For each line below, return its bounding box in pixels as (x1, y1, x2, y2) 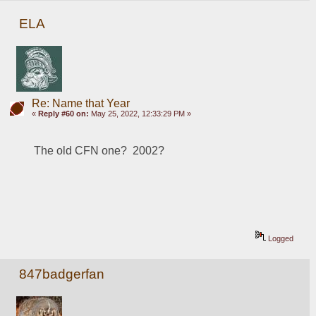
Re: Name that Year (31, 97, 130, 110)
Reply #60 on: (37, 109, 89, 119)
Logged (266, 234, 294, 243)
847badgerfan (19, 266, 105, 281)
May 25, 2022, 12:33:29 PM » (88, 109, 191, 119)
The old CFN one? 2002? (34, 145, 165, 157)
